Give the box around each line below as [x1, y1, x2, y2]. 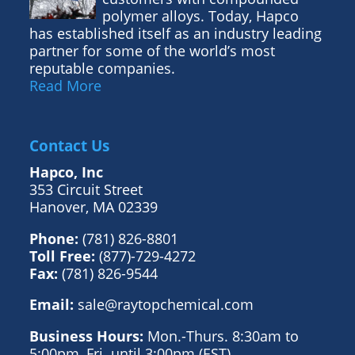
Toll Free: [29, 246, 95, 265]
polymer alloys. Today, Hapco [101, 6, 299, 25]
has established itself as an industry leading [29, 23, 322, 43]
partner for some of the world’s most [29, 40, 275, 60]
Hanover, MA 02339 [29, 197, 158, 216]
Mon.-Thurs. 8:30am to [143, 326, 299, 345]
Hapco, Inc [29, 162, 103, 181]
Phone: [29, 228, 78, 248]
